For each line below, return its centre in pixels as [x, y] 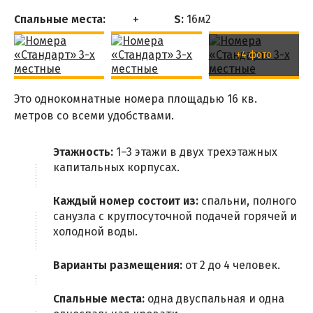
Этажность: [83, 152]
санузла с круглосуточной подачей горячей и [175, 216]
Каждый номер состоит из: [126, 201]
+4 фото [254, 54]
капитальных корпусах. [116, 167]
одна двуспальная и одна [214, 298]
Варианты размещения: [118, 265]
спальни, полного [247, 201]
